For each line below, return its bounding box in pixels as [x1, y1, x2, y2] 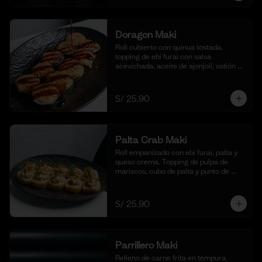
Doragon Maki [115, 29, 176, 40]
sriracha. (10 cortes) [115, 176, 181, 185]
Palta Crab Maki [115, 135, 187, 145]
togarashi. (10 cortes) [115, 71, 184, 80]
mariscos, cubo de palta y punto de [115, 167, 229, 175]
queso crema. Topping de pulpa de [115, 157, 228, 166]
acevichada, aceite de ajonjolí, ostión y [115, 61, 241, 70]
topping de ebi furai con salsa [115, 52, 211, 61]
